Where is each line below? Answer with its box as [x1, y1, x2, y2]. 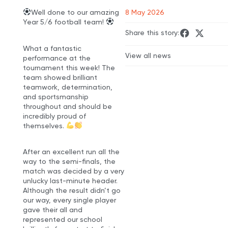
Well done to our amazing [31, 8, 119, 16]
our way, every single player [22, 196, 116, 205]
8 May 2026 [125, 8, 165, 16]
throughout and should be [22, 102, 112, 110]
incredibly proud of [22, 111, 86, 120]
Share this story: [125, 28, 180, 37]
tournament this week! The [22, 63, 115, 72]
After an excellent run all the [22, 148, 120, 156]
